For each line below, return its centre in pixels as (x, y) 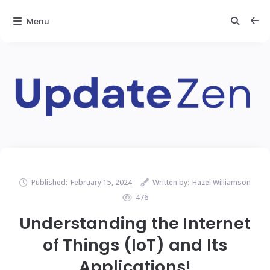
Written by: (171, 183)
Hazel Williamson (221, 183)
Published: (49, 183)
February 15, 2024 (101, 183)
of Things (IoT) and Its (135, 245)
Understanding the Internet (135, 224)
